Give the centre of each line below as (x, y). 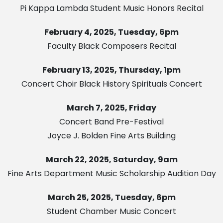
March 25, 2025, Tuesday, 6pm (111, 198)
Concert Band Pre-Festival (111, 122)
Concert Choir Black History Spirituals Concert (111, 84)
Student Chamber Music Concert (111, 212)
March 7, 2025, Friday (111, 108)
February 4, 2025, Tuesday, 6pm (111, 32)
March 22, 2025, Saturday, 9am (111, 160)
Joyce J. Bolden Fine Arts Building (111, 136)
